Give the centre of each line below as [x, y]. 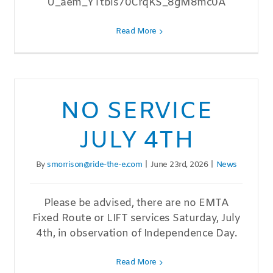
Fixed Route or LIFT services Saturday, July [136, 219]
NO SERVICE [136, 112]
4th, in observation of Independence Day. [136, 234]
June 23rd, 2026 [179, 165]
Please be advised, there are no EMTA [136, 204]
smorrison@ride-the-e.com [95, 165]
